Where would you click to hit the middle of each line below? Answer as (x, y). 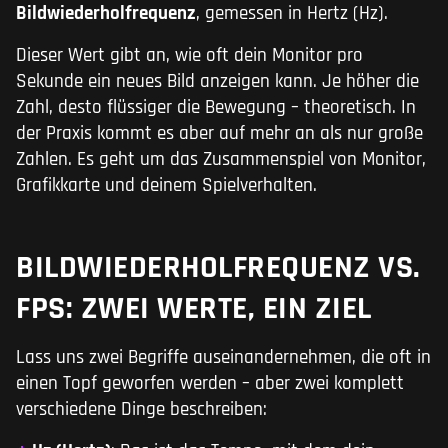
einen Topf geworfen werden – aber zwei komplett (210, 384)
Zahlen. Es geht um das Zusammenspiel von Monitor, (221, 160)
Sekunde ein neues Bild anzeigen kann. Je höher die (217, 82)
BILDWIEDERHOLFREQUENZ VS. (218, 268)
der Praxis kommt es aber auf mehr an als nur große (219, 134)
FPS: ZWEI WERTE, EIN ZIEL (194, 309)
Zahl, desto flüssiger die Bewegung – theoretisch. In (216, 108)
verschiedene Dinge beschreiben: (141, 410)
